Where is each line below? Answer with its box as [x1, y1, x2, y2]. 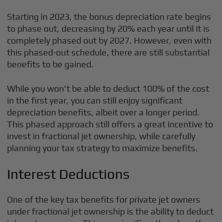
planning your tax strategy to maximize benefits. [7, 143, 198, 153]
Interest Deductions [7, 166, 130, 182]
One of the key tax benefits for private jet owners [7, 194, 201, 205]
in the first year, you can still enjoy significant [7, 95, 183, 106]
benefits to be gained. [7, 59, 94, 69]
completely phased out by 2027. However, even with [7, 35, 212, 46]
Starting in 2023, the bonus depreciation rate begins [7, 11, 212, 22]
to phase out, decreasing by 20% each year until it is [7, 23, 210, 34]
